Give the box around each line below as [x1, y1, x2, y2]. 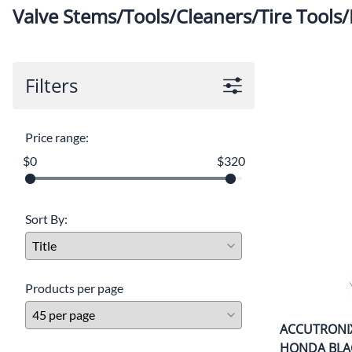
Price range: [25, 130, 89, 145]
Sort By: [25, 211, 68, 227]
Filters [25, 72, 78, 99]
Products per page [25, 280, 123, 296]
